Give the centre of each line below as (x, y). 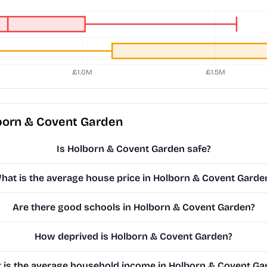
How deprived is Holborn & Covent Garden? (134, 237)
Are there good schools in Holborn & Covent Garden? (133, 207)
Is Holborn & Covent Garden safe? (133, 149)
